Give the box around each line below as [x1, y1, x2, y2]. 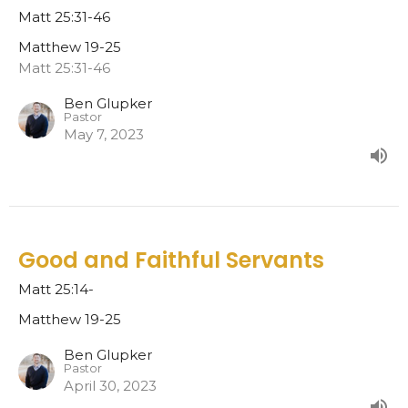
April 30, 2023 [64, 376, 157, 394]
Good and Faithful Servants [18, 244, 324, 275]
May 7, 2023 [64, 125, 144, 143]
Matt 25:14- [18, 280, 94, 298]
